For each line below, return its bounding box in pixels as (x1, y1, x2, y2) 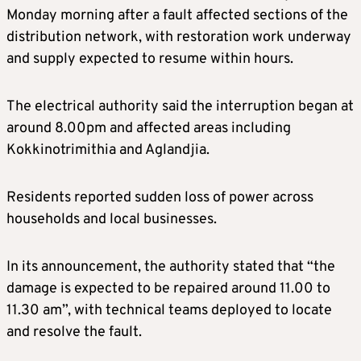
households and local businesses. (6, 210, 217, 229)
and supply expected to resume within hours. (6, 49, 293, 68)
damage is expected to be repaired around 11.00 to (6, 279, 330, 298)
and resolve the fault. (6, 322, 142, 342)
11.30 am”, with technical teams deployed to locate (6, 301, 332, 320)
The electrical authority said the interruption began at (6, 97, 354, 116)
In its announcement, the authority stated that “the (6, 257, 335, 276)
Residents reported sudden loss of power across (6, 188, 313, 207)
